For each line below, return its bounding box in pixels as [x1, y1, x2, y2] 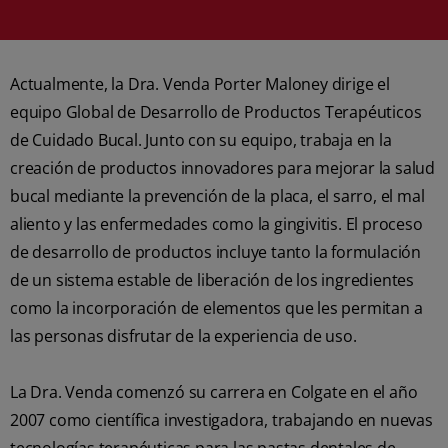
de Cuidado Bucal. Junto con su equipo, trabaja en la [10, 129, 392, 151]
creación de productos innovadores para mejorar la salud [10, 157, 435, 179]
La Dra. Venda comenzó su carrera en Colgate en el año [10, 381, 418, 403]
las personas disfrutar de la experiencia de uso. [10, 325, 357, 347]
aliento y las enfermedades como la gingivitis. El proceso [10, 213, 423, 235]
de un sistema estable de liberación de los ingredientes [10, 269, 414, 291]
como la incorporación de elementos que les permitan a [10, 297, 423, 319]
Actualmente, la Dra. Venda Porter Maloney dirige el [10, 73, 390, 95]
